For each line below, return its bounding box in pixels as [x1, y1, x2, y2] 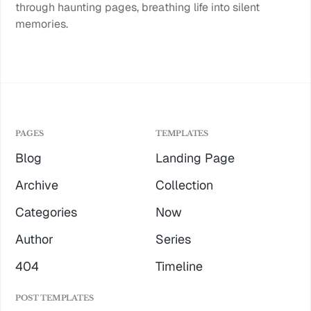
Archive [15, 177, 59, 193]
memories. [15, 17, 69, 31]
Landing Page [155, 150, 235, 166]
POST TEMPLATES [15, 293, 94, 303]
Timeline [155, 258, 203, 274]
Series [155, 231, 191, 247]
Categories [15, 204, 78, 220]
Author [15, 231, 54, 247]
